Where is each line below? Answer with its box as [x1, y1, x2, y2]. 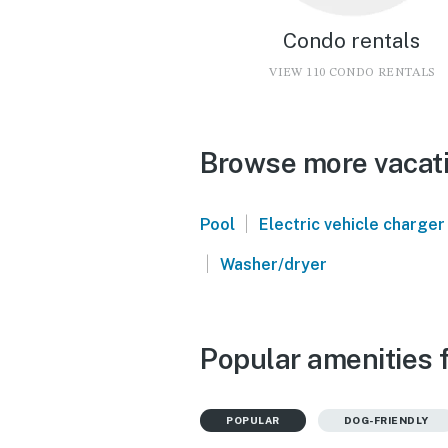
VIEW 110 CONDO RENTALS [269, 66, 435, 79]
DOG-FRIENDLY [343, 413, 429, 426]
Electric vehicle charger [258, 214, 445, 234]
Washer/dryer [219, 254, 327, 274]
